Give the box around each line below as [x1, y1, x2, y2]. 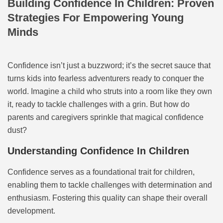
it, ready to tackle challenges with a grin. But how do [7, 100, 190, 109]
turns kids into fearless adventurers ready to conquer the [7, 74, 204, 83]
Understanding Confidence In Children [7, 145, 189, 157]
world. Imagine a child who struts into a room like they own [7, 87, 212, 96]
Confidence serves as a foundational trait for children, [7, 168, 195, 177]
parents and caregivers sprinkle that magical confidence [7, 113, 204, 121]
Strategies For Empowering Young [7, 11, 184, 24]
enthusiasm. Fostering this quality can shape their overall [7, 194, 208, 203]
